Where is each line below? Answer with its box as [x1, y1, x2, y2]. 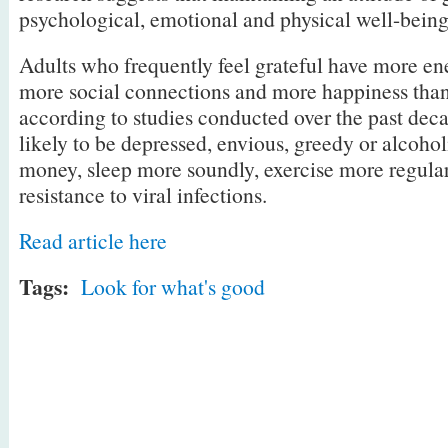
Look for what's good [81, 272, 265, 301]
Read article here [19, 226, 167, 255]
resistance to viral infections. [19, 180, 267, 209]
